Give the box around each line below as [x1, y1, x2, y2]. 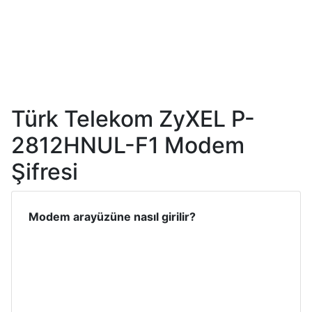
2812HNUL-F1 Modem [11, 131, 244, 159]
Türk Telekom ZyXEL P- [11, 104, 255, 132]
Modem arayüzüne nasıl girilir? [29, 209, 196, 224]
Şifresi [11, 157, 78, 185]
